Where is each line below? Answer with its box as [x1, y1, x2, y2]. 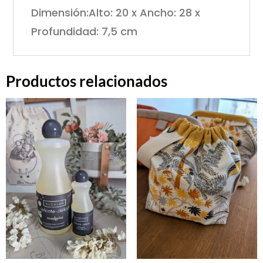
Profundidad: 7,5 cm [31, 24, 138, 39]
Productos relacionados [6, 72, 167, 91]
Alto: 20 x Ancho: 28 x [89, 5, 201, 21]
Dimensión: [31, 5, 89, 21]
